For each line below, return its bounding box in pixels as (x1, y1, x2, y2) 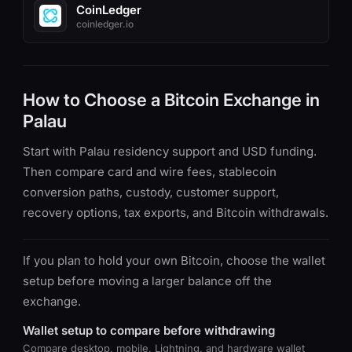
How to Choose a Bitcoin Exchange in (23, 90, 320, 110)
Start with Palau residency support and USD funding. (23, 144, 317, 159)
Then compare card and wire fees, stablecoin (23, 164, 277, 179)
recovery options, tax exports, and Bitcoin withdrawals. (23, 205, 328, 220)
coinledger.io (76, 17, 134, 30)
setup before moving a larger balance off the (23, 273, 272, 288)
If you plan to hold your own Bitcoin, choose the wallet (23, 253, 325, 268)
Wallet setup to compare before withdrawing (23, 323, 275, 338)
